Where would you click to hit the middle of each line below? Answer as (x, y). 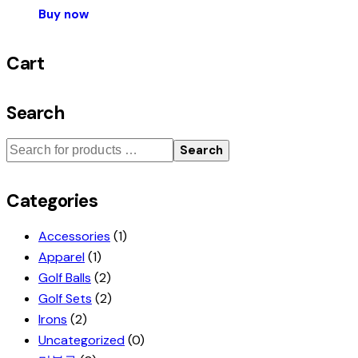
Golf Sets (65, 298)
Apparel (62, 257)
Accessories (74, 236)
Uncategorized (82, 340)
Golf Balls (65, 277)
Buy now (64, 14)
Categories (52, 201)
